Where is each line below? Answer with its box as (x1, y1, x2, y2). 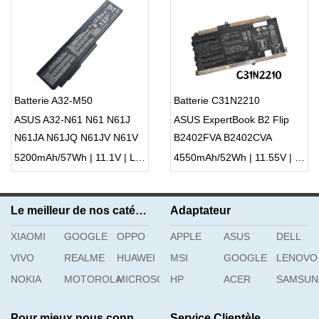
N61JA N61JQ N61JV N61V (14, 132, 138, 144)
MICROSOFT (117, 273, 178, 286)
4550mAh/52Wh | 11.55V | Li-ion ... (295, 152, 305, 164)
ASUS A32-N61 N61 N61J (14, 114, 130, 126)
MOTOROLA (63, 273, 122, 286)
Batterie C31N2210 (174, 95, 260, 107)
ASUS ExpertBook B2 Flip (174, 114, 289, 126)
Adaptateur (170, 204, 231, 217)
